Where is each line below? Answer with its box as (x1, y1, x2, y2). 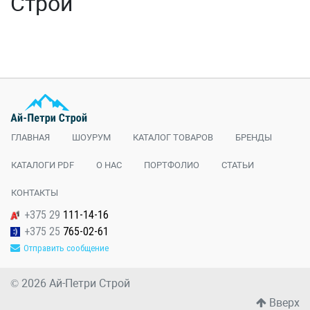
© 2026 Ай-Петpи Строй (10, 276, 133, 290)
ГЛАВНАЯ (11, 132, 50, 143)
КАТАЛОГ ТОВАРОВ (133, 132, 213, 143)
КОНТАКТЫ (11, 188, 58, 198)
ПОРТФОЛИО (144, 160, 199, 170)
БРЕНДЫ (235, 132, 272, 143)
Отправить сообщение (24, 243, 109, 253)
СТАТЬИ (221, 160, 254, 170)
